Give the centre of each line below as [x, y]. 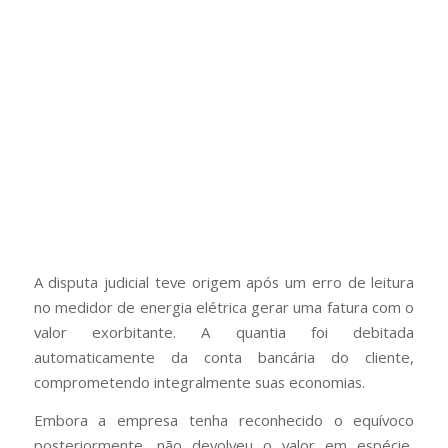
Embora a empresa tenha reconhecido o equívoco [224, 419]
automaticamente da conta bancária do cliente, [224, 357]
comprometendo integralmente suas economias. [199, 382]
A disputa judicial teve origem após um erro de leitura [224, 282]
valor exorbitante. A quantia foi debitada [224, 332]
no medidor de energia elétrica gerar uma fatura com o [224, 307]
